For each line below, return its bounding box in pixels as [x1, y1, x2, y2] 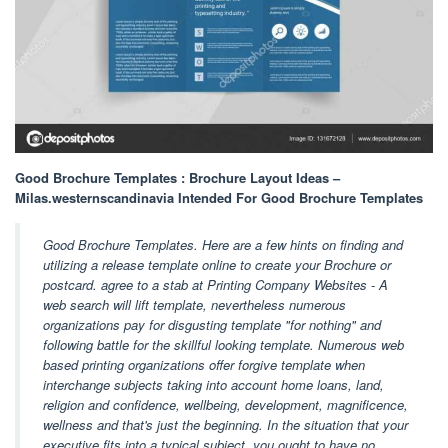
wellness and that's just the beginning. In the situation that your [43, 414, 408, 434]
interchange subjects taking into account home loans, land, [43, 374, 384, 394]
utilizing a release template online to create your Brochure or [43, 254, 391, 274]
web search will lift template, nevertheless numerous [43, 294, 346, 314]
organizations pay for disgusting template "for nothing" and [43, 314, 381, 334]
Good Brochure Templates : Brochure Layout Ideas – [15, 168, 340, 188]
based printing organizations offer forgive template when [43, 354, 365, 374]
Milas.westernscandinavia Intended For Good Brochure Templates [15, 188, 423, 208]
